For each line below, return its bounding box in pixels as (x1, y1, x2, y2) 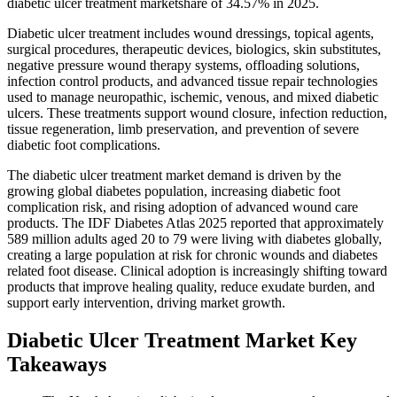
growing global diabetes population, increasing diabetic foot (7, 183, 340, 198)
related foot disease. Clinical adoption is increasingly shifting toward (7, 262, 387, 278)
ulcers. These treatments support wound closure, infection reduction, (7, 105, 387, 121)
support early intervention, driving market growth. (7, 294, 285, 310)
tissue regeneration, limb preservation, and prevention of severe (7, 121, 359, 136)
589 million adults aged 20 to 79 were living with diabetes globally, (7, 230, 382, 246)
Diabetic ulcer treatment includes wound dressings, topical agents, (7, 25, 374, 41)
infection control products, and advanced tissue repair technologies (7, 73, 378, 89)
